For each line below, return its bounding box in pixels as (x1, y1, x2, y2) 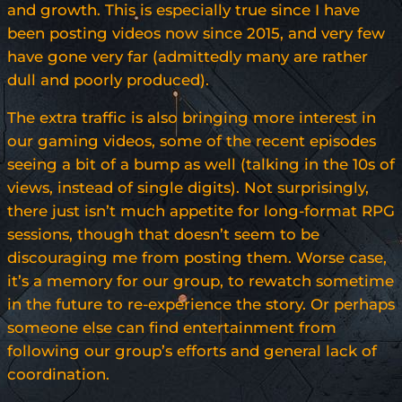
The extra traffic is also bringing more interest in (7, 109, 376, 127)
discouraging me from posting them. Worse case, (7, 249, 387, 267)
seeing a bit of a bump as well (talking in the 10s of (7, 155, 395, 174)
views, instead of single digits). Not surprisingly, (7, 179, 369, 197)
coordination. (7, 365, 109, 384)
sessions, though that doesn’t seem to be (7, 225, 319, 244)
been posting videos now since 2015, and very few (7, 24, 385, 43)
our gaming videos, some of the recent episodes (7, 132, 376, 151)
